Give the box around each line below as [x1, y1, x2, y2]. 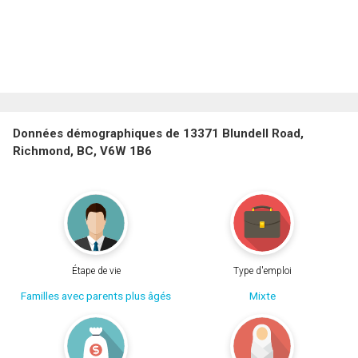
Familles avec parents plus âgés [21, 288, 171, 302]
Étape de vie [71, 265, 121, 276]
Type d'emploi [233, 265, 292, 276]
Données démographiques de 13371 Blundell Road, [13, 126, 304, 141]
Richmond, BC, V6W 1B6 [13, 144, 152, 159]
